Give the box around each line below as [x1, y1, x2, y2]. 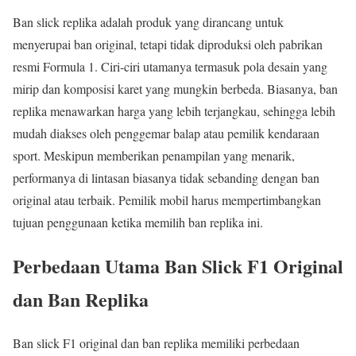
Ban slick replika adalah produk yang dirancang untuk [13, 13, 284, 30]
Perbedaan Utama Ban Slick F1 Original [13, 251, 343, 280]
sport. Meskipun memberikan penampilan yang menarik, [13, 146, 295, 164]
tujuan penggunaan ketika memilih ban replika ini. [13, 213, 263, 230]
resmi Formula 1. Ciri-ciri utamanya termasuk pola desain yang [13, 57, 327, 75]
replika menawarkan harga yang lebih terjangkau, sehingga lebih [13, 102, 335, 119]
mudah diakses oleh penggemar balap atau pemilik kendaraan [13, 124, 319, 141]
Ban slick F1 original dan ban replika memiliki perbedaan [13, 334, 300, 351]
